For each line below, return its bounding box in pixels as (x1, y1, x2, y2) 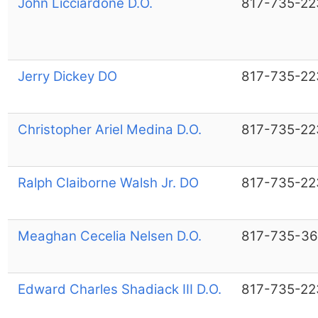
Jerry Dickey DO (17, 67, 117, 84)
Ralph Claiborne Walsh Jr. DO (17, 174, 199, 191)
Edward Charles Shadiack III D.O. (17, 280, 221, 297)
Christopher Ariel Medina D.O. (17, 121, 202, 138)
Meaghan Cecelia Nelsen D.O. (17, 227, 202, 244)
